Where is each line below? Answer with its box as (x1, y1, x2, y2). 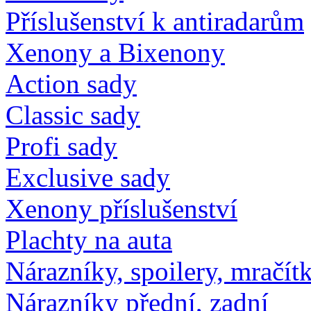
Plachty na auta (6, 224, 172, 255)
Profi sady (6, 131, 117, 161)
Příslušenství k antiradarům (6, 6, 304, 36)
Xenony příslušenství (6, 193, 237, 224)
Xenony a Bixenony (6, 37, 225, 67)
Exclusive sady (6, 162, 170, 192)
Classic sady (6, 99, 140, 130)
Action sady (6, 68, 137, 99)
